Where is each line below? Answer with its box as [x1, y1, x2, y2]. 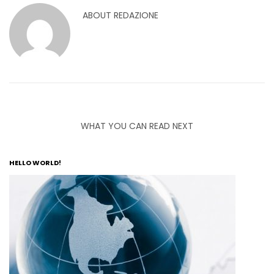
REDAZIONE [114, 9, 158, 21]
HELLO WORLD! [9, 157, 61, 168]
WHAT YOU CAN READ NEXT [81, 119, 193, 132]
